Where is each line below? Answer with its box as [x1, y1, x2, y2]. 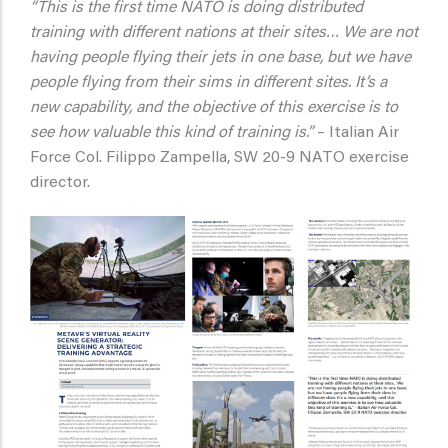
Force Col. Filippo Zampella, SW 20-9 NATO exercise [30, 150, 409, 167]
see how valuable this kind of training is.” [30, 125, 313, 142]
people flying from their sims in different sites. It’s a [30, 75, 387, 92]
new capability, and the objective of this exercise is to [30, 100, 398, 117]
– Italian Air [313, 125, 399, 142]
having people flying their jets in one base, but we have [30, 50, 411, 67]
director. [30, 175, 90, 192]
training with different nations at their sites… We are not [30, 25, 418, 42]
